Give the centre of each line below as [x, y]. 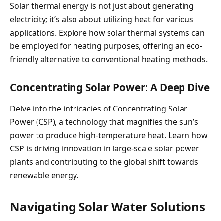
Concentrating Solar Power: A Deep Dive [110, 87]
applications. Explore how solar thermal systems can [107, 32]
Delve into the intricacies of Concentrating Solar [99, 109]
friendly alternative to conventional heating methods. [109, 59]
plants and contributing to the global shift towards [104, 162]
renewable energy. [44, 175]
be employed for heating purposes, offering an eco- [106, 46]
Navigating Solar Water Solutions [108, 207]
